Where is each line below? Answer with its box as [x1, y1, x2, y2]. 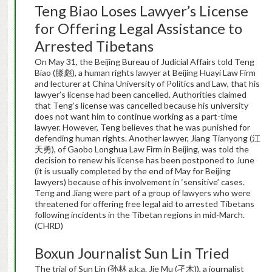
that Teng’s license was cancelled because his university [34, 100, 248, 111]
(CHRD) [34, 220, 63, 231]
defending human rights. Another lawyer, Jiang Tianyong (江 [34, 133, 260, 144]
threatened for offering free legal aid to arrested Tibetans [34, 199, 254, 209]
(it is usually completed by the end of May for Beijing [34, 166, 231, 177]
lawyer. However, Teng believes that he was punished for [34, 122, 250, 133]
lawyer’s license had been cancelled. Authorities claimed [34, 89, 246, 100]
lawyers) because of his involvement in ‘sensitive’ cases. [34, 177, 245, 188]
